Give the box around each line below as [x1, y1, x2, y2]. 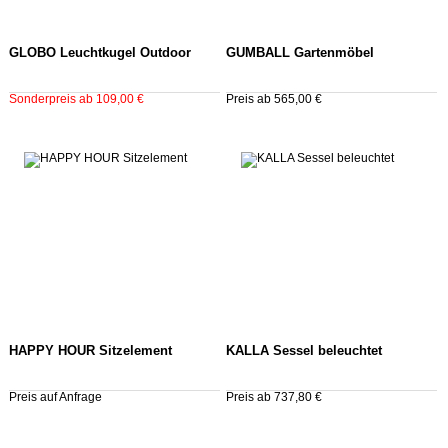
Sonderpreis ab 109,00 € [9, 93, 144, 106]
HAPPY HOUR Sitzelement [9, 343, 172, 358]
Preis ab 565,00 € [225, 93, 322, 106]
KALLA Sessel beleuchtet [225, 343, 382, 358]
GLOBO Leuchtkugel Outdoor [9, 46, 191, 61]
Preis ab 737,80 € [225, 390, 322, 403]
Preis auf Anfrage [9, 390, 102, 403]
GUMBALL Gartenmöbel [225, 46, 374, 61]
